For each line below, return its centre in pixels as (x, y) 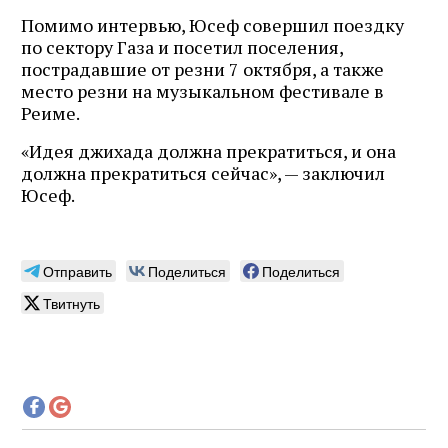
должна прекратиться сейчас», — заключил (203, 172)
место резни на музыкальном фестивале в (202, 90)
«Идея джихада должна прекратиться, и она (208, 150)
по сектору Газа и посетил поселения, (182, 46)
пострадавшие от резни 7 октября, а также (202, 68)
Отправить (77, 270)
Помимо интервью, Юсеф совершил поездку (212, 24)
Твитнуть (71, 302)
